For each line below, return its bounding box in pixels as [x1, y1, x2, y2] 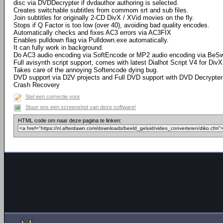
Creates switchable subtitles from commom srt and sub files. [13, 6, 189, 14]
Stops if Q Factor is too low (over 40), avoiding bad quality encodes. [13, 21, 210, 29]
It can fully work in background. [13, 44, 104, 51]
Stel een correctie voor [25, 94, 80, 100]
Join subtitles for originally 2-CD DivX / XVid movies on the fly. [13, 14, 194, 21]
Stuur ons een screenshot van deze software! [25, 104, 136, 110]
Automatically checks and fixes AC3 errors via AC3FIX [13, 29, 171, 36]
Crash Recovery [13, 81, 60, 89]
